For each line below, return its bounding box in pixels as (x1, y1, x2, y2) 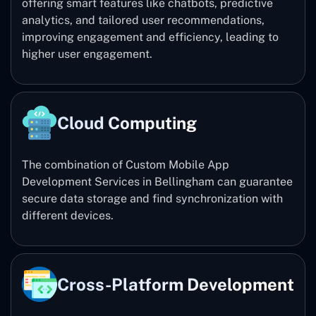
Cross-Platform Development (57, 274, 294, 294)
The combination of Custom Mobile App (22, 157, 229, 171)
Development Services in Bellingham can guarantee (22, 174, 293, 188)
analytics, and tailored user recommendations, (22, 13, 265, 27)
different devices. (22, 208, 114, 222)
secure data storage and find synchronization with (22, 191, 283, 205)
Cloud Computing (57, 112, 197, 133)
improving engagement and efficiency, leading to (22, 30, 279, 44)
